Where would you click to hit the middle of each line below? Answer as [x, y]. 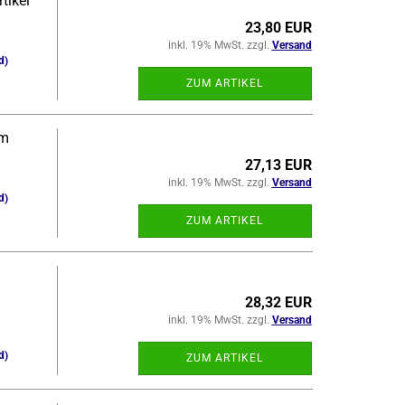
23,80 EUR [278, 28]
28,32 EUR [278, 302]
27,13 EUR [278, 165]
